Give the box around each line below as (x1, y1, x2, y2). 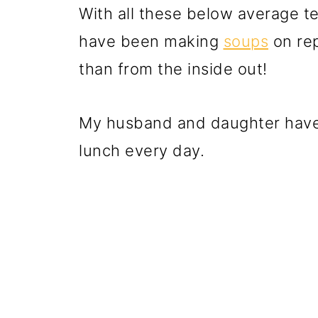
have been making (79, 32, 224, 50)
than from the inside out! (79, 60, 268, 78)
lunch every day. (79, 141, 204, 160)
